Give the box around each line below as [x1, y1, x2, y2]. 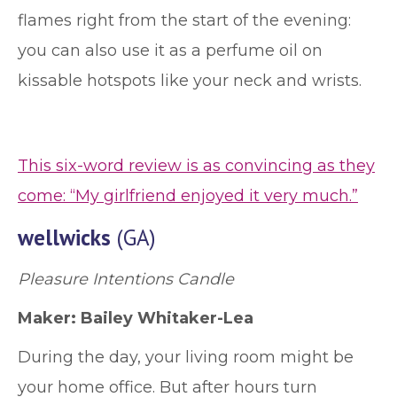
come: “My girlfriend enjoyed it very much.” [18, 186, 358, 206]
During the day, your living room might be [18, 347, 354, 367]
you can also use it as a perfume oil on [18, 41, 323, 60]
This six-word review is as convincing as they [18, 156, 375, 175]
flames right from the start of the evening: [18, 11, 351, 30]
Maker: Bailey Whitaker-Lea [18, 308, 253, 328]
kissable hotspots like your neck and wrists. [18, 71, 366, 90]
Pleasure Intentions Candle [18, 269, 234, 289]
